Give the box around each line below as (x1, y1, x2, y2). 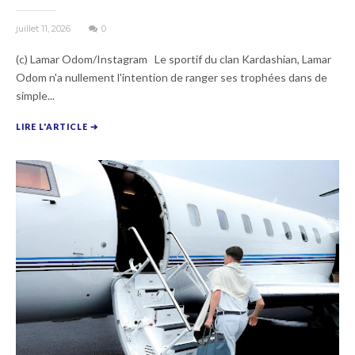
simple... (16, 89, 55, 103)
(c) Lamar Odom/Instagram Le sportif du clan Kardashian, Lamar (16, 52, 331, 67)
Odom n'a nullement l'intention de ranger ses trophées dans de (16, 71, 327, 85)
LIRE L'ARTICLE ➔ (16, 122, 98, 132)
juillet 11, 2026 (16, 23, 73, 35)
